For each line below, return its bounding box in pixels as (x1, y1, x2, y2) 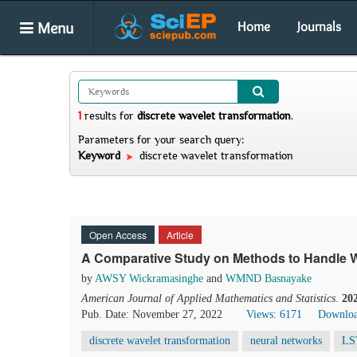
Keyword (78, 149, 124, 162)
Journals (297, 18, 341, 34)
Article (167, 228, 194, 241)
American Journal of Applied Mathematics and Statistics (81, 292, 335, 304)
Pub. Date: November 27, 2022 (81, 308, 222, 320)
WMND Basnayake (226, 273, 312, 284)
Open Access (89, 228, 147, 241)
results (81, 109, 120, 122)
